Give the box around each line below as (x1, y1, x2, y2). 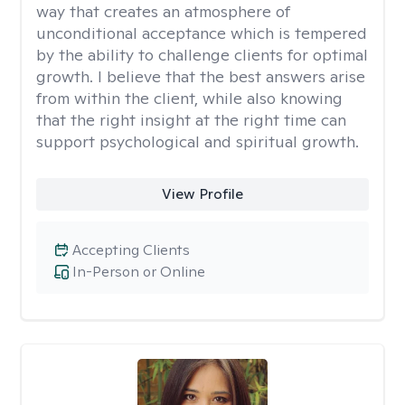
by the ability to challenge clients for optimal (36, 44, 368, 65)
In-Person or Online (72, 262, 205, 281)
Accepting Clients (72, 240, 190, 259)
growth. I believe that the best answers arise (36, 66, 365, 87)
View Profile (161, 184, 243, 203)
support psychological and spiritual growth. (36, 131, 359, 152)
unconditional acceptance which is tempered (36, 23, 367, 43)
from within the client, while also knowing (36, 88, 343, 108)
